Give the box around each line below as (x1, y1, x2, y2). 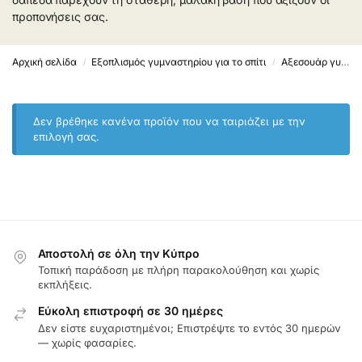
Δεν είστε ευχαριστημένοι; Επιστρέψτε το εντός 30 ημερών (38, 321, 341, 335)
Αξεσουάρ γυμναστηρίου (280, 56, 341, 68)
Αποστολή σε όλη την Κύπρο (38, 246, 200, 260)
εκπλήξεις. (38, 278, 92, 292)
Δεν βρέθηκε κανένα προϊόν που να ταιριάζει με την (33, 115, 306, 128)
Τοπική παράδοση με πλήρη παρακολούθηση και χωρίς (38, 263, 319, 277)
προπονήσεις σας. (12, 10, 108, 23)
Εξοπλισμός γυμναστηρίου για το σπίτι (91, 56, 267, 68)
